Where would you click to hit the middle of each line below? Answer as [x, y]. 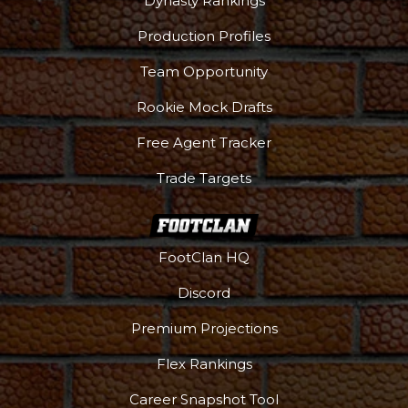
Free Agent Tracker [204, 143]
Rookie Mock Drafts [204, 107]
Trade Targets [204, 178]
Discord [204, 293]
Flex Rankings [204, 364]
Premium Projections [204, 329]
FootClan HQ [204, 258]
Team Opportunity [204, 72]
